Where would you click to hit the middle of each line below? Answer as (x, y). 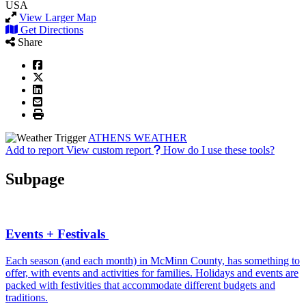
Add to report (34, 150)
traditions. (27, 298)
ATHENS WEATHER (138, 137)
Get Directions (52, 29)
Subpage (35, 179)
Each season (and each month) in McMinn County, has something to (153, 261)
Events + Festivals (57, 234)
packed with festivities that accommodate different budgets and (140, 286)
